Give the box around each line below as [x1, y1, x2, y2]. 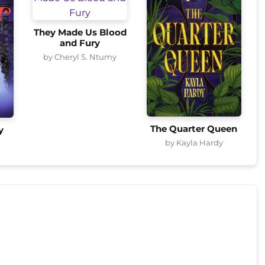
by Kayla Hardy [164, 138, 223, 148]
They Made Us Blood [33, 27, 127, 38]
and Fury [60, 37, 101, 49]
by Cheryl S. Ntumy [43, 51, 117, 62]
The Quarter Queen [150, 124, 238, 135]
